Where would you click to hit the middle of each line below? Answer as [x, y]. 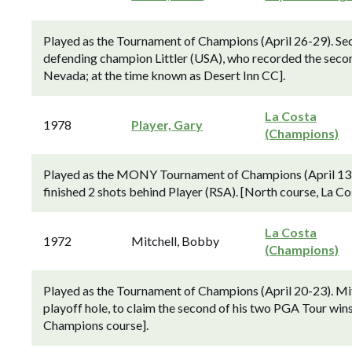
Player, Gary [167, 125]
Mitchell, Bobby [176, 241]
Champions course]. [96, 325]
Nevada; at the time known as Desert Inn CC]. [164, 75]
